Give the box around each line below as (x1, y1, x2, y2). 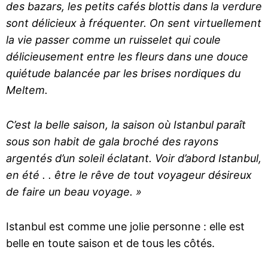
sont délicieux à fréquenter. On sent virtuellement (6, 17, 261, 30)
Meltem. (6, 84, 48, 97)
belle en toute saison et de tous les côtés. (6, 237, 215, 250)
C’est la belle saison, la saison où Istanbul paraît (6, 118, 246, 132)
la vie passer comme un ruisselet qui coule (6, 33, 221, 47)
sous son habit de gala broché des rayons (6, 135, 218, 148)
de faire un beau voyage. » (6, 185, 142, 199)
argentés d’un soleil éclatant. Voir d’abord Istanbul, (6, 152, 261, 165)
